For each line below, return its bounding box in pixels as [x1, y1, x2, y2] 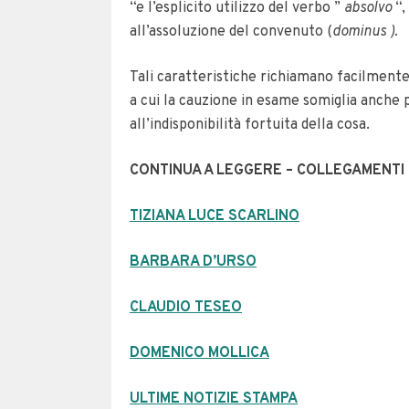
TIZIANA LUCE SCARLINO [130, 207, 299, 225]
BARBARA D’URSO [130, 253, 257, 271]
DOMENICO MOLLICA [130, 344, 269, 362]
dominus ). [332, 23, 398, 41]
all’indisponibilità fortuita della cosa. [130, 116, 370, 134]
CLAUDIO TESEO [130, 299, 242, 317]
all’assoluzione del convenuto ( [130, 23, 332, 41]
